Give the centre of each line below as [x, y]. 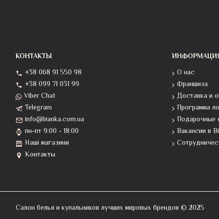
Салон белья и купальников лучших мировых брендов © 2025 [110, 208]
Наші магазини [47, 143]
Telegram [38, 108]
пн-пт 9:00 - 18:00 [52, 131]
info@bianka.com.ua [55, 120]
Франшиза [192, 85]
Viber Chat [40, 96]
